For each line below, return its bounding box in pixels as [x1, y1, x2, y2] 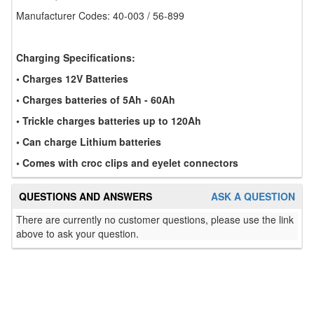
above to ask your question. [16, 226, 139, 240]
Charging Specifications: [16, 50, 135, 64]
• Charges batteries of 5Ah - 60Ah [16, 93, 175, 107]
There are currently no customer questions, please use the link [16, 212, 294, 226]
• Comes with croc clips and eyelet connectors [16, 156, 238, 170]
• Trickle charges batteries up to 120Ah [16, 114, 201, 128]
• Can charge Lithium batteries [16, 135, 161, 149]
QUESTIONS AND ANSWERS [19, 189, 152, 203]
